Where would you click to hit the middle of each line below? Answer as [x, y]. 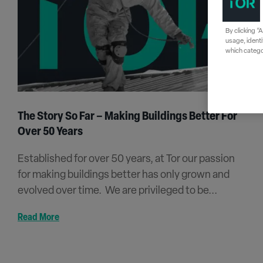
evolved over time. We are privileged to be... [117, 191]
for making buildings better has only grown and [124, 176]
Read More [38, 218]
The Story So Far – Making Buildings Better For [127, 117]
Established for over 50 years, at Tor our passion [126, 160]
